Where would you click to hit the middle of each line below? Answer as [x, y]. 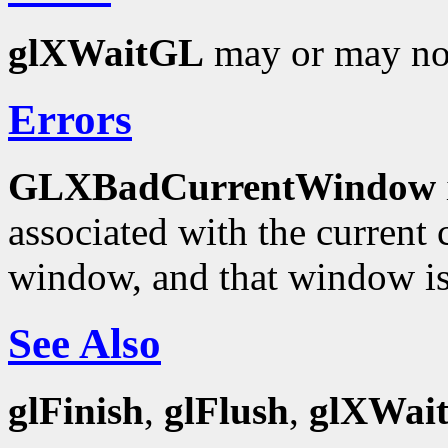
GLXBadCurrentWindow [222, 187]
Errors [70, 120]
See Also [84, 343]
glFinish [76, 410]
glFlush [226, 410]
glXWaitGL [106, 53]
